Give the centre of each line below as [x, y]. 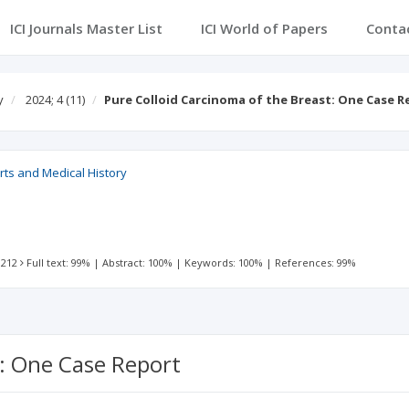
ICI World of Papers [264, 28]
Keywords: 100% [224, 262]
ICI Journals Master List [86, 28]
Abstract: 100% [138, 262]
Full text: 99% [59, 262]
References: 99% [316, 262]
